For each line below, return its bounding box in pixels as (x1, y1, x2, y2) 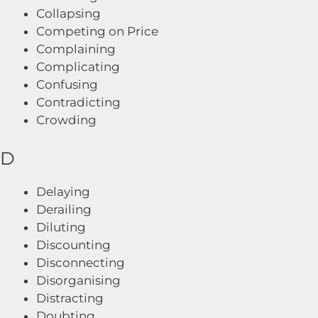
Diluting (36, 219, 86, 234)
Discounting (36, 237, 111, 252)
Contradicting (36, 95, 121, 109)
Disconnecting (36, 255, 125, 270)
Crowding (36, 113, 97, 127)
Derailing (36, 202, 92, 216)
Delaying (36, 184, 90, 199)
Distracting (36, 290, 104, 305)
